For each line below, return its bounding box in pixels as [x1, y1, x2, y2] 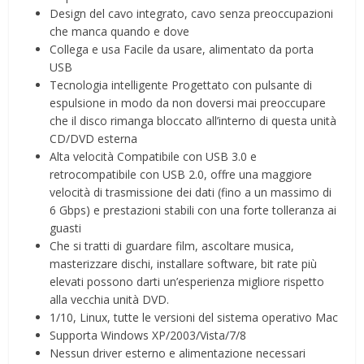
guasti [50, 219, 82, 236]
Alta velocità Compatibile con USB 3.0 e [50, 148, 258, 164]
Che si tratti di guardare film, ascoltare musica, [50, 237, 295, 253]
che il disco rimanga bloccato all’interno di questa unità [50, 112, 337, 128]
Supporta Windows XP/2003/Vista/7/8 [50, 327, 247, 343]
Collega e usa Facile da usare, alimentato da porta [50, 41, 314, 57]
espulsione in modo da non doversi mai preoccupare [50, 94, 327, 110]
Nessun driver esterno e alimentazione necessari [50, 344, 306, 361]
